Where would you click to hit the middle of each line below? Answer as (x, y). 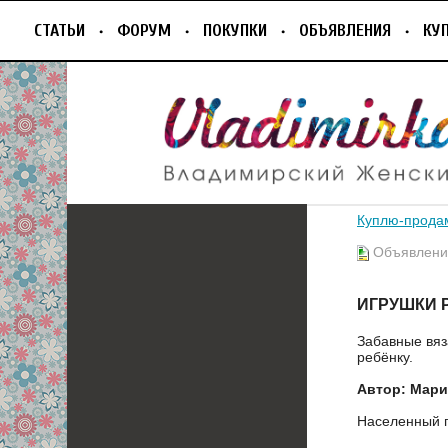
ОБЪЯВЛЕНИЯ (345, 30)
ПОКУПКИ (235, 30)
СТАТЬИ (59, 30)
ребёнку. (385, 356)
